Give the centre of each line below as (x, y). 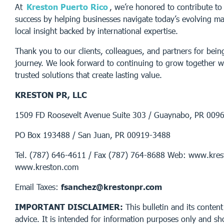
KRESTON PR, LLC (51, 94)
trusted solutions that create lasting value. (88, 74)
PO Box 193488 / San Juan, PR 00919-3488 (93, 134)
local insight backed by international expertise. (96, 30)
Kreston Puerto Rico (67, 6)
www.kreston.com (47, 166)
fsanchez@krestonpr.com (111, 186)
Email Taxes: (38, 186)
